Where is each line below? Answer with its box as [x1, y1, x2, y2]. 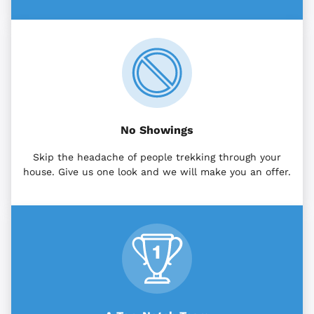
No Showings [121, 123, 193, 137]
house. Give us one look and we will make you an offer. [23, 166, 291, 178]
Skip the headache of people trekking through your [33, 151, 281, 163]
